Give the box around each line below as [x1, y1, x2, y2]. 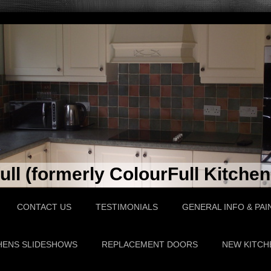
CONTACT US [17, 202, 71, 212]
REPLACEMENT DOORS [102, 240, 198, 249]
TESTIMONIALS [96, 202, 158, 212]
